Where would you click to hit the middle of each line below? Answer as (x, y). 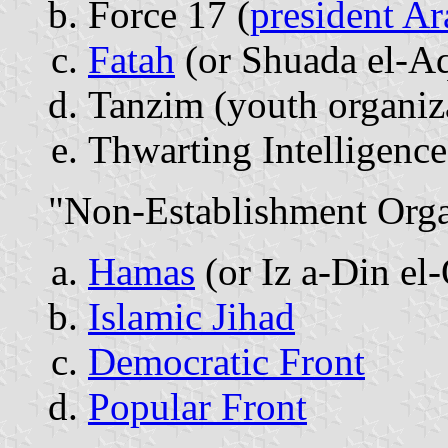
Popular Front (197, 406)
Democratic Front (226, 361)
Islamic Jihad (191, 316)
